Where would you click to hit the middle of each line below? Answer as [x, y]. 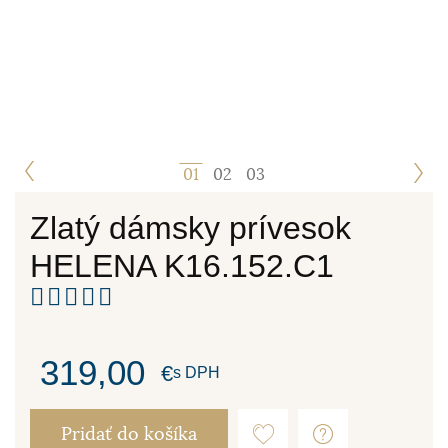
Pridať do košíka [129, 434]
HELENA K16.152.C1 [182, 266]
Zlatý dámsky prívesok [190, 228]
